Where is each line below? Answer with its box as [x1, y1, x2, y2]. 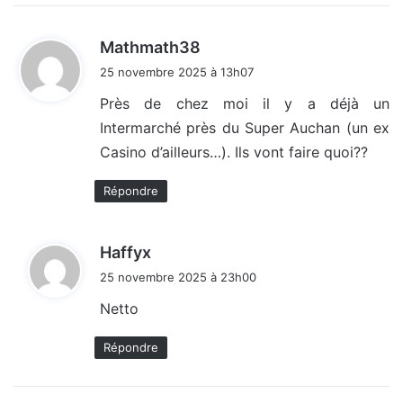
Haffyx [100, 243, 151, 263]
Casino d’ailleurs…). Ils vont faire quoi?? [100, 143, 368, 162]
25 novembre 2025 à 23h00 [100, 270, 256, 285]
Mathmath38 [100, 38, 201, 58]
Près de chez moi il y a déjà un [100, 94, 390, 113]
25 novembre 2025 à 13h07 [100, 65, 254, 80]
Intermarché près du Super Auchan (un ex [100, 119, 390, 138]
